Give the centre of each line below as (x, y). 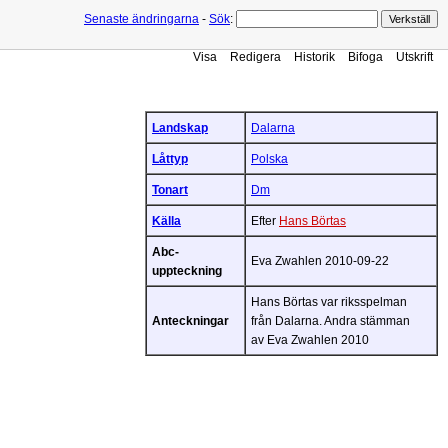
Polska (269, 158)
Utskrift (414, 56)
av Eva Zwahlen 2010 (310, 339)
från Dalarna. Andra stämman (330, 320)
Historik (314, 56)
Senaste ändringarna (141, 19)
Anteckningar (190, 320)
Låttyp (170, 158)
